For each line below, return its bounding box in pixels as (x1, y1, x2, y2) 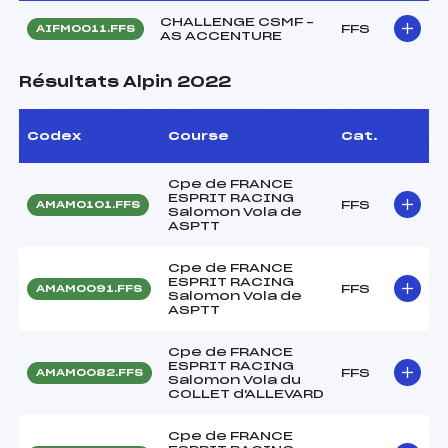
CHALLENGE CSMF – (160, 15, 314, 28)
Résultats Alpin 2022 (19, 74, 231, 90)
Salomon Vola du (168, 373, 301, 386)
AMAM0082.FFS (36, 367, 143, 378)
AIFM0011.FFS (36, 23, 135, 34)
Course (168, 129, 229, 142)
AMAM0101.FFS (36, 199, 140, 210)
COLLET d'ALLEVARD (168, 387, 324, 400)
